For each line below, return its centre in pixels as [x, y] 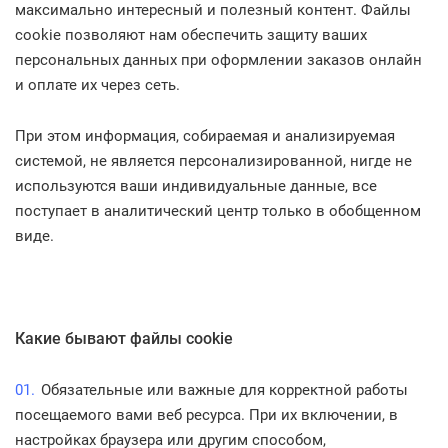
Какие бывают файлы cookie [124, 338]
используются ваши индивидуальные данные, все [196, 186]
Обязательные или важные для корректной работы [224, 390]
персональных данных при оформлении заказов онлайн [218, 60]
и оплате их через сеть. [97, 85]
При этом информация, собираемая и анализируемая [205, 136]
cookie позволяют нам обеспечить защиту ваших [191, 35]
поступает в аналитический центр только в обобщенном [218, 211]
